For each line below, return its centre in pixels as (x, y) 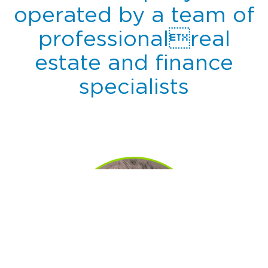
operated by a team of (134, 14)
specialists (134, 86)
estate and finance (134, 62)
